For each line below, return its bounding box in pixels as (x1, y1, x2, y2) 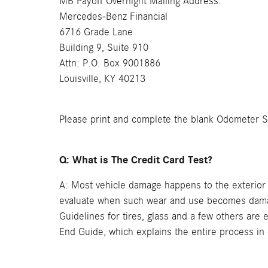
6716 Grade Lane (59, 26, 133, 38)
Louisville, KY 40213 (59, 73, 145, 84)
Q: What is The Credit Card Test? (59, 154, 212, 166)
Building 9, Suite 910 (59, 42, 148, 53)
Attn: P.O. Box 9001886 (59, 57, 160, 69)
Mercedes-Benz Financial (59, 11, 167, 22)
